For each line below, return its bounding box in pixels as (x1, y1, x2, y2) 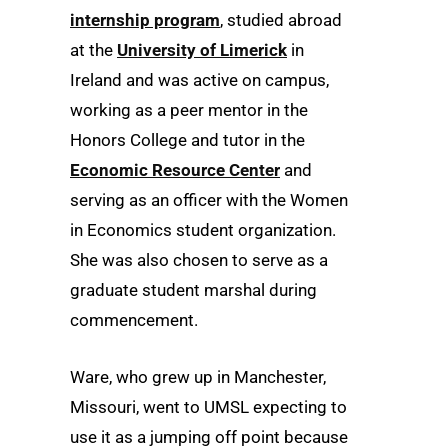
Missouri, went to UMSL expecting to (70, 397, 347, 418)
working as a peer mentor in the (70, 99, 308, 120)
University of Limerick (117, 39, 287, 60)
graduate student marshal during (70, 279, 317, 300)
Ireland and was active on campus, (70, 69, 329, 90)
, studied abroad (220, 9, 342, 30)
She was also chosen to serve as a (70, 249, 328, 270)
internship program (70, 9, 220, 30)
